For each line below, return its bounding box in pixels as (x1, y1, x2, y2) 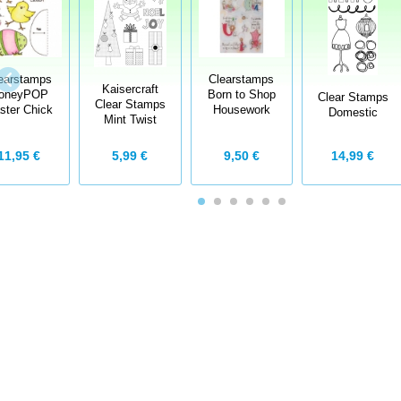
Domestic (328, 106, 378, 119)
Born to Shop (207, 88, 276, 101)
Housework (212, 103, 270, 116)
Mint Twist (103, 114, 157, 127)
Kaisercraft (101, 83, 158, 97)
